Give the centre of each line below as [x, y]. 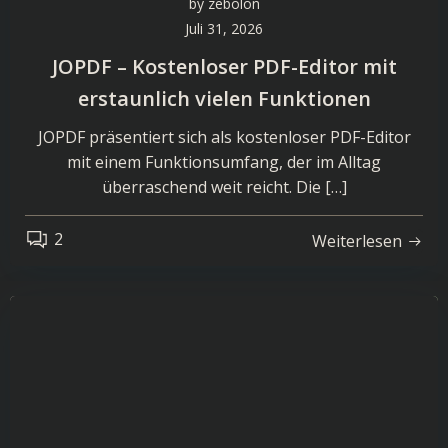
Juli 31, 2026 [224, 28]
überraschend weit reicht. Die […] [224, 187]
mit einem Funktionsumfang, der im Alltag [224, 162]
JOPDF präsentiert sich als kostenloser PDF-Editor [224, 137]
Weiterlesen [357, 240]
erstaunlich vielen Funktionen [224, 98]
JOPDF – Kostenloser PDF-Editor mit [224, 66]
